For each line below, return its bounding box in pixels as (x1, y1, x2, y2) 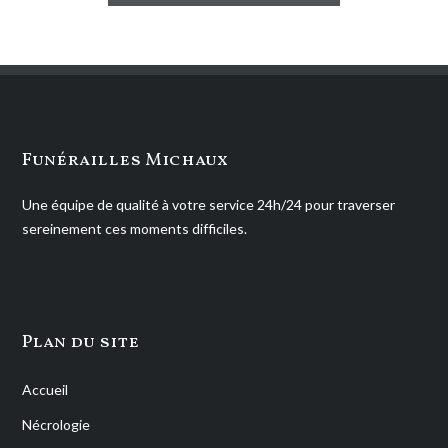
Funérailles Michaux (22, 148, 229, 174)
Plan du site (22, 330, 140, 356)
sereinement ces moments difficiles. (22, 220, 248, 238)
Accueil (22, 381, 69, 399)
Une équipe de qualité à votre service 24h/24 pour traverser (22, 196, 396, 214)
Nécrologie (22, 416, 91, 434)
